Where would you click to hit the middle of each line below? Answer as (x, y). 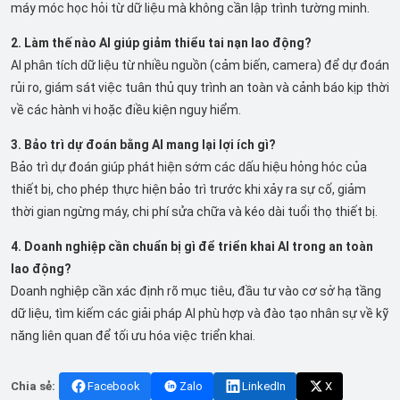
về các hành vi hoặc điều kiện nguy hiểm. (126, 109)
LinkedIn (264, 386)
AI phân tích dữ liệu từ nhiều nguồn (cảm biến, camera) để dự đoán (200, 65)
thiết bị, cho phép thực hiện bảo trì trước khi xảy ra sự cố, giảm (188, 189)
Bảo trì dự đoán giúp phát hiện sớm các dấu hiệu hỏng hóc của (189, 167)
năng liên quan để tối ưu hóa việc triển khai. (133, 335)
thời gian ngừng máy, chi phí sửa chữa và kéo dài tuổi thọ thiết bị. (194, 211)
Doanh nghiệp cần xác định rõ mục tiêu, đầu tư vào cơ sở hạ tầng (196, 291)
